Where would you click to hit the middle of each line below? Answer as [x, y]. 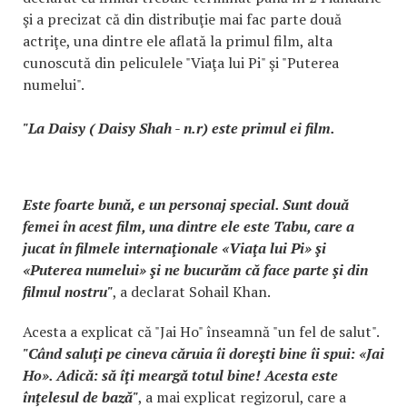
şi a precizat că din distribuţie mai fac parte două [182, 19]
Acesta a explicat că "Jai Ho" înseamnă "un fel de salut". [201, 331]
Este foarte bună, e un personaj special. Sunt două [186, 204]
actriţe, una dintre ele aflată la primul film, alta [178, 40]
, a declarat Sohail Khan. [192, 291]
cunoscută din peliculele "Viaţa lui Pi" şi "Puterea [181, 62]
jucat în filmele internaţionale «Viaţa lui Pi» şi [174, 248]
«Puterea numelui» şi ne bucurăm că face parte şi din [195, 269]
